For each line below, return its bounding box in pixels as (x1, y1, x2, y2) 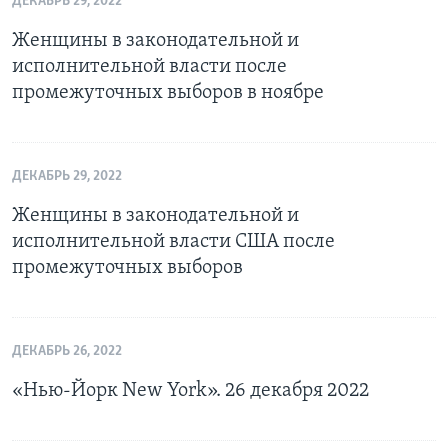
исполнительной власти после (12, 57, 287, 78)
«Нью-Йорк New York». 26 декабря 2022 (12, 381, 369, 402)
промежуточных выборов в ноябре (12, 83, 324, 104)
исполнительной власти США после (12, 232, 335, 253)
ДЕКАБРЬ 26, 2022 (12, 344, 122, 360)
